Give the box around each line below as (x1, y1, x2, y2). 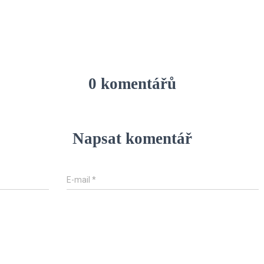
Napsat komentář (72, 130, 192, 147)
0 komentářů (88, 75, 176, 93)
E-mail (67, 175, 93, 184)
